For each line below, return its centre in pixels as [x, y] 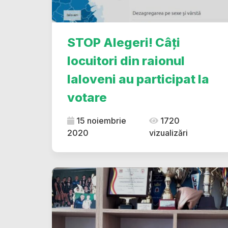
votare [87, 97]
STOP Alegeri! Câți [124, 42]
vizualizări [168, 133]
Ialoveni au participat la [138, 79]
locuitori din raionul [126, 61]
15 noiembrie [100, 121]
